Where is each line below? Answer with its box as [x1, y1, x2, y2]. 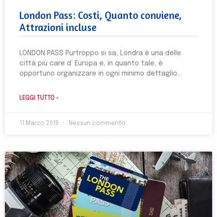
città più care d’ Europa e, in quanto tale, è [19, 60, 163, 67]
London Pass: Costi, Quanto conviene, [19, 9, 182, 21]
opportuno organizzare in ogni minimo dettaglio [19, 70, 177, 77]
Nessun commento [67, 121, 125, 126]
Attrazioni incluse [19, 21, 96, 33]
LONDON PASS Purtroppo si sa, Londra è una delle [19, 50, 181, 57]
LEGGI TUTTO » [19, 95, 59, 101]
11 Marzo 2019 [19, 121, 60, 126]
